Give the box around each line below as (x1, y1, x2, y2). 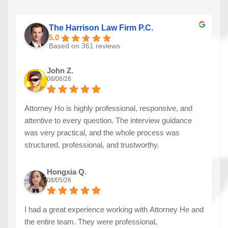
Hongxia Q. (47, 167, 87, 177)
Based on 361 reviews (49, 42, 120, 50)
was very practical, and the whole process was (24, 128, 180, 137)
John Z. (47, 66, 73, 75)
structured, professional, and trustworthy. (24, 140, 159, 150)
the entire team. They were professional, (24, 217, 157, 226)
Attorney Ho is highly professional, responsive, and (24, 104, 192, 113)
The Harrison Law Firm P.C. (49, 23, 153, 32)
